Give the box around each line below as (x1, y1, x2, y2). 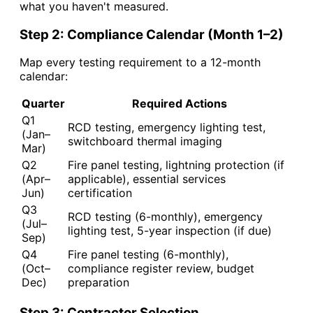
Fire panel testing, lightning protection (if (68, 158, 284, 173)
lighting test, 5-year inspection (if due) (68, 224, 272, 238)
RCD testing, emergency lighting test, (68, 120, 265, 135)
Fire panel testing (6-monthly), (68, 247, 228, 262)
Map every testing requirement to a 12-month (20, 55, 261, 70)
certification (68, 186, 132, 201)
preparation (68, 275, 129, 290)
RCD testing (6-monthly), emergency (68, 210, 263, 224)
